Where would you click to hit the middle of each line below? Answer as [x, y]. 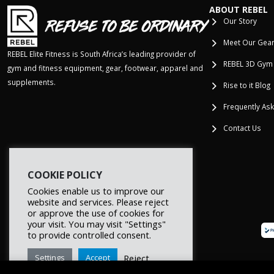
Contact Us [242, 128]
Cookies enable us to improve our [96, 191]
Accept [98, 257]
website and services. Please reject [98, 202]
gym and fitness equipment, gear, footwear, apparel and [105, 68]
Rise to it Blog [246, 85]
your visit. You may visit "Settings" [97, 224]
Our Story [240, 21]
